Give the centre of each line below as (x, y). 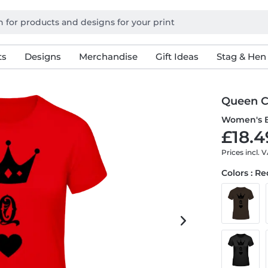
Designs (42, 57)
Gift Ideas (177, 57)
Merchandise (108, 57)
